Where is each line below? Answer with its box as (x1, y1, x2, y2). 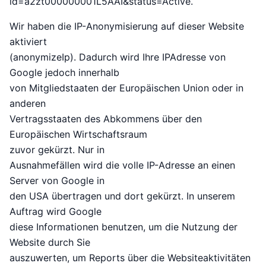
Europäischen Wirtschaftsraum (9, 128, 147, 141)
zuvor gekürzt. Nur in (9, 144, 104, 156)
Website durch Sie (9, 236, 90, 249)
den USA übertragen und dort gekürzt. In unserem (9, 190, 235, 202)
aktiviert (9, 36, 47, 48)
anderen (9, 97, 46, 110)
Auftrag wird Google (9, 205, 102, 218)
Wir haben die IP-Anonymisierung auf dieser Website (9, 20, 244, 33)
